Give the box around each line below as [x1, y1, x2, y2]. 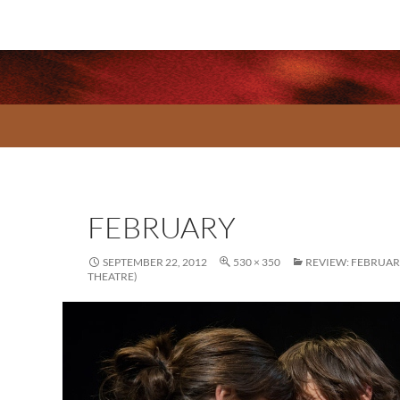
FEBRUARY [87, 209, 236, 246]
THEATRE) [87, 270, 137, 283]
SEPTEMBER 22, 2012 [103, 255, 207, 269]
